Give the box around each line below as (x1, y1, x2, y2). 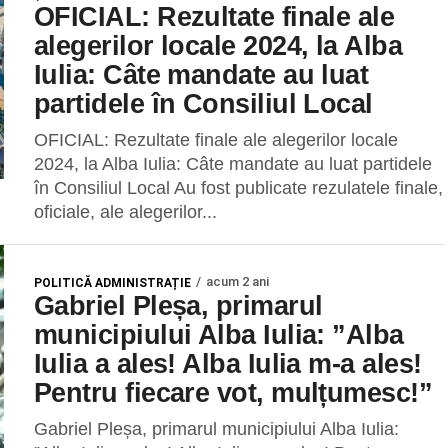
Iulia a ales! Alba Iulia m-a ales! (34, 348, 422, 379)
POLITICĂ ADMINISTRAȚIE (34, 276, 191, 290)
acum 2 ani (206, 274, 269, 289)
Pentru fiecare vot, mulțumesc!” (34, 377, 433, 408)
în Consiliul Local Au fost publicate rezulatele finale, (34, 178, 443, 198)
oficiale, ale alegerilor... (34, 202, 217, 222)
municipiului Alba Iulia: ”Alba (34, 319, 404, 350)
